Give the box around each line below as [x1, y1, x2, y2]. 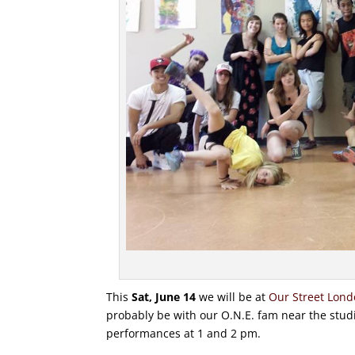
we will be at [196, 289, 269, 305]
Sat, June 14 [132, 289, 197, 305]
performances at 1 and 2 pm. [106, 326, 261, 342]
